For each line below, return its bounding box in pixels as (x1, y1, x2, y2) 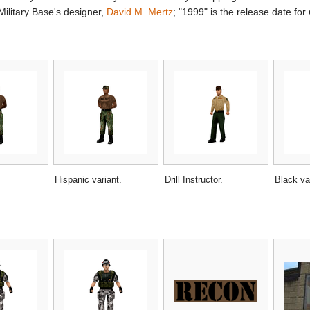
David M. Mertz (107, 6, 174, 18)
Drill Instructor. (165, 174, 223, 185)
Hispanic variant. (55, 174, 122, 185)
